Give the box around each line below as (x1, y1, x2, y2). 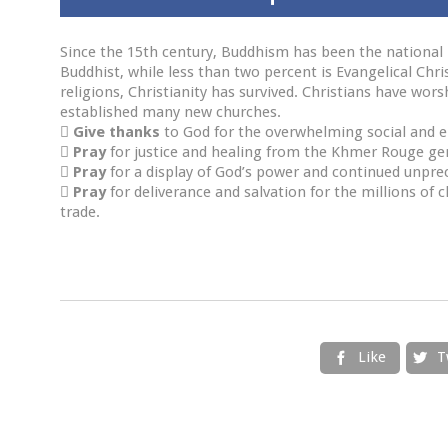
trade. (60, 202, 100, 221)
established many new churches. (60, 102, 281, 121)
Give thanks (73, 122, 160, 141)
